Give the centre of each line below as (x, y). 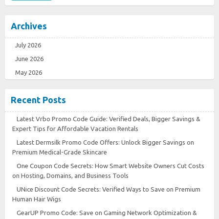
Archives (29, 26)
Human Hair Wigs (37, 199)
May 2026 (29, 72)
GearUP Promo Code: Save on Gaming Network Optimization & (107, 212)
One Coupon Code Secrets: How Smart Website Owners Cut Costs (110, 165)
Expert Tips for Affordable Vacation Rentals (75, 128)
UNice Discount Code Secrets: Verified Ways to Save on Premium (109, 189)
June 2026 (29, 58)
